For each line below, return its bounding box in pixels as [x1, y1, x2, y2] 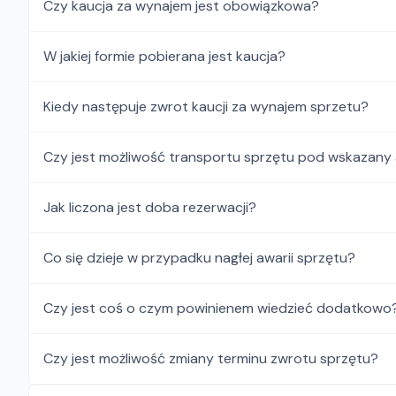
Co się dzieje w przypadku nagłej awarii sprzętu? [43, 248, 355, 267]
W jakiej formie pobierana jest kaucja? [43, 47, 286, 65]
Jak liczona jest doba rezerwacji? [43, 198, 256, 217]
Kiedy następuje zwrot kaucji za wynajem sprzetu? [43, 97, 369, 116]
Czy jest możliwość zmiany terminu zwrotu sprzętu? [43, 349, 378, 368]
